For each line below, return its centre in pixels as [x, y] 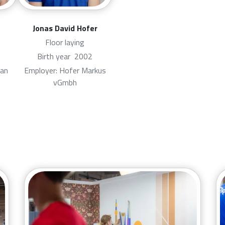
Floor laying [65, 42]
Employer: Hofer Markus [65, 70]
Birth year [56, 56]
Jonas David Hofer [65, 28]
